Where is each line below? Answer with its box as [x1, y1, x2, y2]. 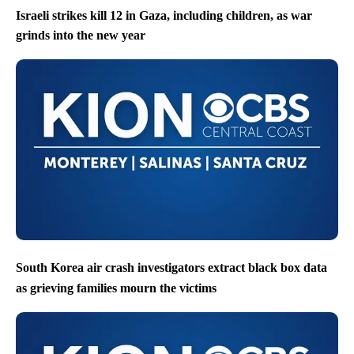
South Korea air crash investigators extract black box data [16, 261, 327, 275]
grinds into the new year [16, 28, 145, 42]
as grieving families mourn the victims [16, 281, 217, 295]
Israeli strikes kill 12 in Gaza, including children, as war [16, 8, 312, 22]
